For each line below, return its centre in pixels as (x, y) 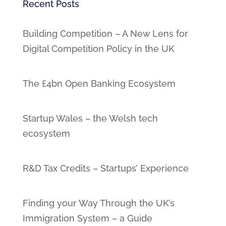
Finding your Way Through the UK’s (98, 203)
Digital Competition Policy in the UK (98, 49)
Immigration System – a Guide (87, 218)
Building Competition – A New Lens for (105, 34)
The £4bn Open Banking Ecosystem (99, 83)
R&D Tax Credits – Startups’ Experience (105, 168)
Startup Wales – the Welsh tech (90, 118)
